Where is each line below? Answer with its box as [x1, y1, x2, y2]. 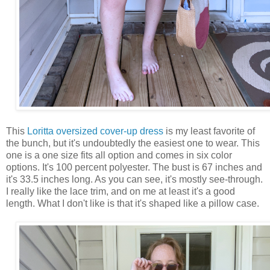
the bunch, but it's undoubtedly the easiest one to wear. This [6, 137, 260, 148]
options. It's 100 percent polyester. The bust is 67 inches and [6, 162, 262, 172]
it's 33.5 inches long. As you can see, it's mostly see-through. [6, 174, 263, 184]
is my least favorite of [163, 125, 255, 136]
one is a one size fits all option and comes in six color [6, 149, 232, 160]
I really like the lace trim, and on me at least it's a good [6, 186, 235, 196]
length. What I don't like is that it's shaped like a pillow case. [6, 198, 259, 209]
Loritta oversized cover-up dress [27, 125, 163, 136]
